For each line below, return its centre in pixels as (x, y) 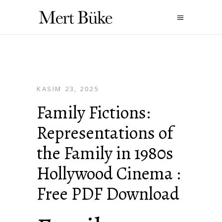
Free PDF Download (108, 194)
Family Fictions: (93, 112)
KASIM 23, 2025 (68, 89)
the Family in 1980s (105, 153)
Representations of (105, 133)
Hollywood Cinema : (109, 173)
